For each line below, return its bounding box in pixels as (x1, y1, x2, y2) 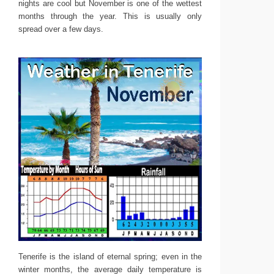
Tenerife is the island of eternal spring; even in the (18, 252, 202, 261)
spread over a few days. (18, 24, 103, 34)
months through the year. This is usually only (18, 12, 202, 21)
